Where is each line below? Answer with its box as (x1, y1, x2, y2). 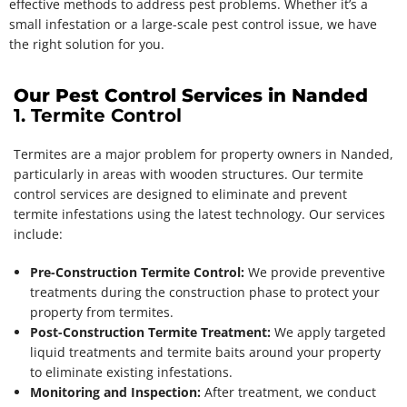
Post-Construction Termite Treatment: (30, 323, 271, 341)
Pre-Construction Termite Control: (30, 263, 244, 281)
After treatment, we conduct (201, 382, 376, 401)
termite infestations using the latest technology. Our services (14, 204, 385, 223)
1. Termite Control (14, 104, 182, 126)
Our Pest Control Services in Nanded (14, 84, 368, 106)
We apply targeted (271, 323, 386, 341)
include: (14, 224, 63, 243)
